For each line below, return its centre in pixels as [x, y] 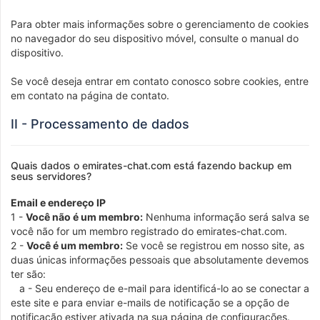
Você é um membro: [75, 245]
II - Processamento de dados [100, 124]
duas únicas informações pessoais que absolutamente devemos [160, 260]
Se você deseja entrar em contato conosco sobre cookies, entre [160, 81]
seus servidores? [51, 176]
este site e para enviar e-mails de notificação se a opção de [150, 302]
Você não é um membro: [84, 217]
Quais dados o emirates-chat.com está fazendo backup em [151, 165]
